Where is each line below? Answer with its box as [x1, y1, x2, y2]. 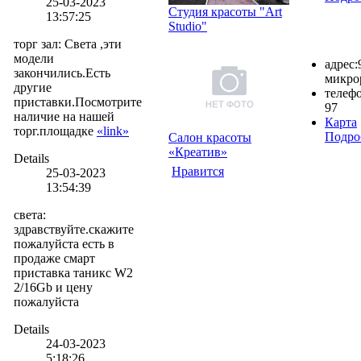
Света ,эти [64, 36, 122, 51]
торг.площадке [14, 123, 97, 138]
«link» [97, 123, 129, 138]
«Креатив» [168, 144, 227, 159]
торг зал [14, 36, 58, 51]
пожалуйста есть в [14, 236, 114, 251]
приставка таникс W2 [14, 265, 133, 280]
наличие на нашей [14, 109, 114, 123]
